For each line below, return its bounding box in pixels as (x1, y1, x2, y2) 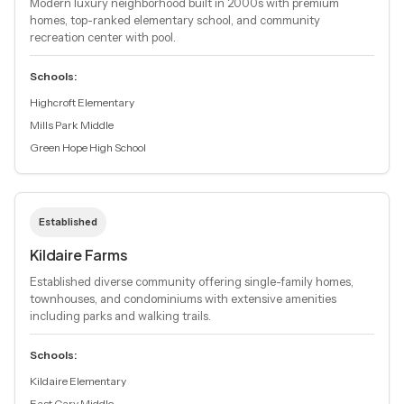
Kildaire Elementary (30, 374, 126, 389)
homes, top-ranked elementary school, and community (30, 13, 320, 28)
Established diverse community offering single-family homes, (30, 274, 353, 289)
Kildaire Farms (30, 245, 128, 265)
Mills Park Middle (30, 118, 114, 133)
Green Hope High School (30, 141, 146, 155)
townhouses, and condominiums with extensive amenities (30, 291, 336, 307)
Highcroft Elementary (30, 96, 134, 110)
